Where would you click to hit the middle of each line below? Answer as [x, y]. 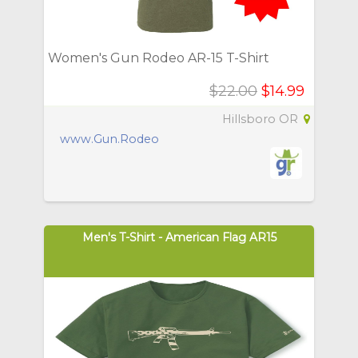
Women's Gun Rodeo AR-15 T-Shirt [159, 58]
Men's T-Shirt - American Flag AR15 [179, 237]
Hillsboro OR [262, 119]
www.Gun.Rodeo [109, 139]
